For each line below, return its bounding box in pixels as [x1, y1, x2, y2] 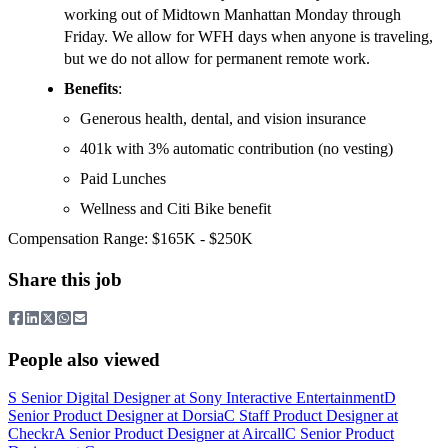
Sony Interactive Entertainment [189, 389, 384, 407]
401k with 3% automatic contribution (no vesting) [80, 140, 393, 158]
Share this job [8, 269, 122, 291]
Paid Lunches [80, 170, 166, 188]
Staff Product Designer [239, 407, 383, 425]
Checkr [8, 425, 54, 443]
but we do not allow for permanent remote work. [64, 50, 370, 68]
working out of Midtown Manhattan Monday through [64, 6, 401, 24]
